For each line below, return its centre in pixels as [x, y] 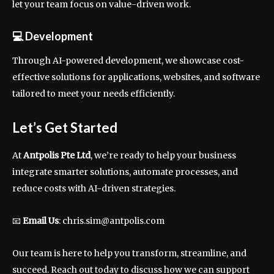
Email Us [41, 221]
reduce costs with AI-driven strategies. [94, 188]
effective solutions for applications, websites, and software [136, 77]
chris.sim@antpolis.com [113, 221]
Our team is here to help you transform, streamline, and [129, 253]
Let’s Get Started [65, 128]
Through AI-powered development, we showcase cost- [128, 61]
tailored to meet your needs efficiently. [94, 94]
